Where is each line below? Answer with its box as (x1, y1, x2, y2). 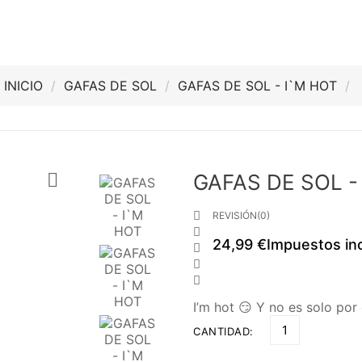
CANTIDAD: (193, 325, 254, 338)
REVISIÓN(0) (213, 209, 270, 221)
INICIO (4, 78, 43, 94)
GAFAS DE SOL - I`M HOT (178, 78, 337, 94)
